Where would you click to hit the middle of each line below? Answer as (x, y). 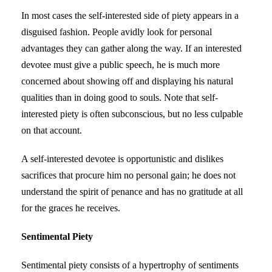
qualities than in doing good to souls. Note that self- (120, 97)
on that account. (52, 130)
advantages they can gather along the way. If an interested (131, 48)
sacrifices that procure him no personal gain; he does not (128, 175)
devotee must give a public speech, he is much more (121, 64)
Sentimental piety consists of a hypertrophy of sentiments (130, 265)
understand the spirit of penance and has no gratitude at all (132, 191)
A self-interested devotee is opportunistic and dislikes (122, 158)
